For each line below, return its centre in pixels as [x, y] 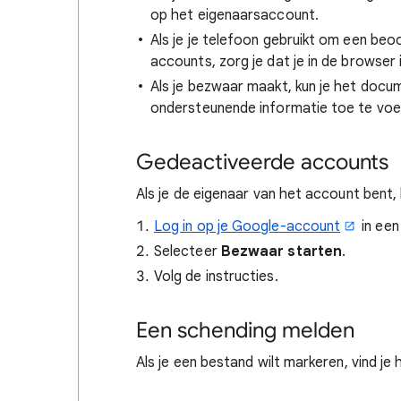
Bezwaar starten [282, 252]
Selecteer [188, 252]
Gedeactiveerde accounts [262, 162]
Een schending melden [245, 330]
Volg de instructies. [216, 277]
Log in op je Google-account [247, 226]
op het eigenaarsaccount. [235, 15]
